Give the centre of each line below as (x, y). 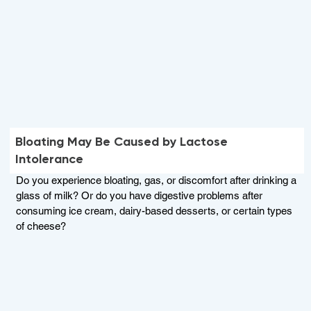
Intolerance (50, 159)
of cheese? (41, 226)
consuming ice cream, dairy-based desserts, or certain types (154, 211)
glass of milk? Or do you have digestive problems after (139, 196)
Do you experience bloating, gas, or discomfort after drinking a (156, 180)
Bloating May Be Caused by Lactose (122, 142)
